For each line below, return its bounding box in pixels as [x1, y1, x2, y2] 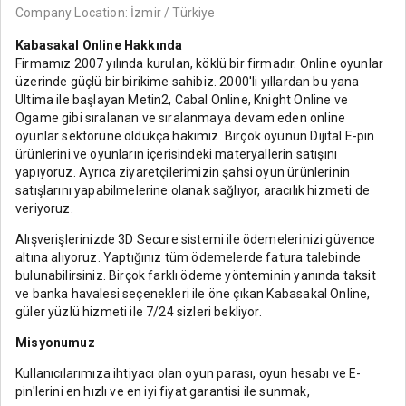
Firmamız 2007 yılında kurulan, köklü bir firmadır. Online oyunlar [15, 55, 384, 71]
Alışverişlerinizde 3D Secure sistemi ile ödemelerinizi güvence [15, 231, 376, 246]
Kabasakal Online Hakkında [15, 37, 183, 53]
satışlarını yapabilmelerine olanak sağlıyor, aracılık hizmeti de [15, 182, 370, 198]
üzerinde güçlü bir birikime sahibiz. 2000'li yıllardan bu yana [15, 73, 360, 89]
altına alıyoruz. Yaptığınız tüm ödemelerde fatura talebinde [15, 249, 362, 265]
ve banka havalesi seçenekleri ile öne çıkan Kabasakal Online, [15, 285, 371, 301]
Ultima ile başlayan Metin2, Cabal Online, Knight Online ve [15, 92, 348, 107]
